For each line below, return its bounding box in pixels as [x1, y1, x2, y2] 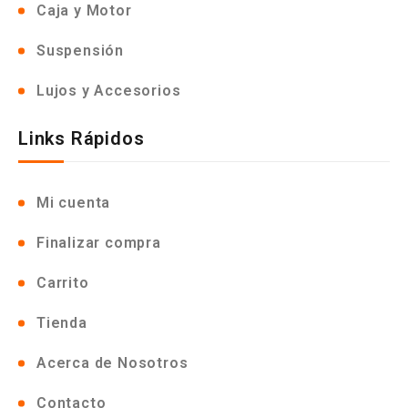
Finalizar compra [36, 234, 161, 251]
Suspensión [36, 42, 124, 59]
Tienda [36, 314, 87, 331]
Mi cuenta [36, 194, 111, 211]
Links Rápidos [18, 127, 145, 149]
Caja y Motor [36, 2, 132, 19]
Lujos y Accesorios [36, 82, 181, 99]
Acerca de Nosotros [36, 354, 189, 372]
